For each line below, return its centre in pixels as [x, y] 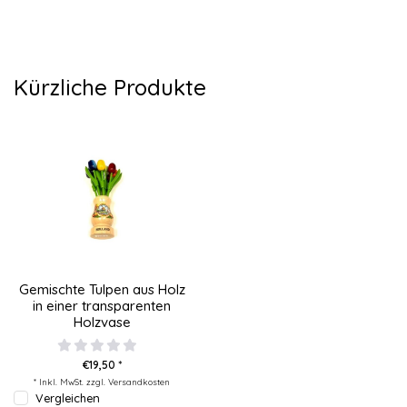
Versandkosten [139, 381]
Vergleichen [68, 397]
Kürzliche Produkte [110, 87]
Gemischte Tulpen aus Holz [102, 289]
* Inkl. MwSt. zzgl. [71, 381]
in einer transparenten [102, 305]
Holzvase [102, 322]
